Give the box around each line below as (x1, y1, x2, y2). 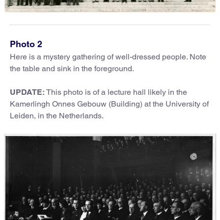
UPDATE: (10, 87, 45, 97)
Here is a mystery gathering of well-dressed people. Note (10, 52, 206, 61)
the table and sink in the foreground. (10, 63, 134, 73)
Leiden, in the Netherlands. (10, 110, 104, 120)
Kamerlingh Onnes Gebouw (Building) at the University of (10, 99, 209, 109)
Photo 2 (10, 38, 42, 49)
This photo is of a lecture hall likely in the (45, 87, 187, 97)
